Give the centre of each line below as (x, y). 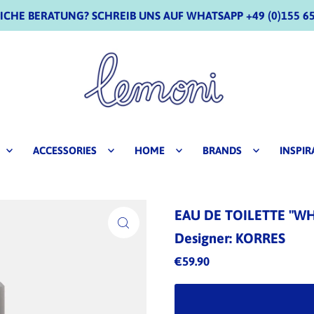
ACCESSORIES (64, 151)
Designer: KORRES (230, 238)
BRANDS (222, 151)
